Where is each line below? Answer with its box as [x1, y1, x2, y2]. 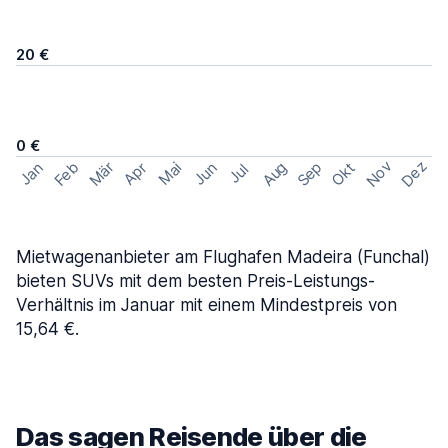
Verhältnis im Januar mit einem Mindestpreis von [16, 295, 397, 315]
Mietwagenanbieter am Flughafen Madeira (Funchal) [16, 247, 430, 267]
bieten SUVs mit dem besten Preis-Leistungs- [16, 271, 375, 291]
